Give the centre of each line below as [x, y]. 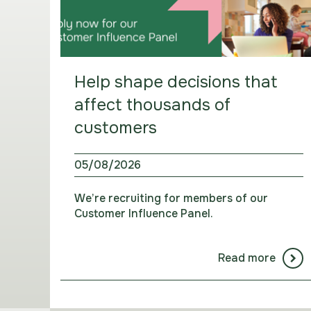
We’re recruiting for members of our [171, 199]
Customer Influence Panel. [144, 214]
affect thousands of [152, 105]
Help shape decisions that [176, 82]
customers [116, 128]
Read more [246, 258]
